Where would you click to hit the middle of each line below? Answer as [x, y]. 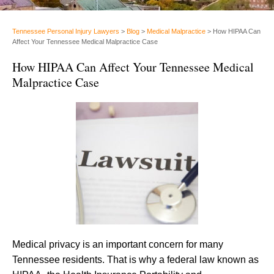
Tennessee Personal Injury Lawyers [66, 31]
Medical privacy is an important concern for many [118, 244]
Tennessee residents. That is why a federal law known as [135, 259]
